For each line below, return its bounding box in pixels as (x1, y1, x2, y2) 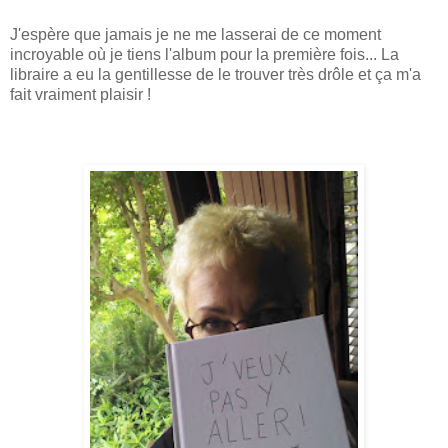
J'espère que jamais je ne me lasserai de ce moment (10, 25, 381, 43)
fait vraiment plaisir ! (10, 85, 151, 103)
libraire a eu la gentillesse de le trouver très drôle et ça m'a (10, 65, 421, 83)
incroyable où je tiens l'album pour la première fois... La (10, 45, 399, 63)
